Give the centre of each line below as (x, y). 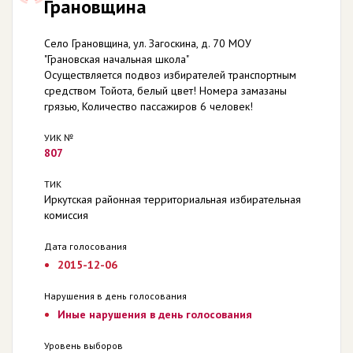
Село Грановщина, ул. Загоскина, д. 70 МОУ (148, 43)
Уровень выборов (84, 346)
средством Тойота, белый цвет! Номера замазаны (165, 91)
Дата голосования (85, 246)
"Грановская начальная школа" (117, 59)
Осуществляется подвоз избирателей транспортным (170, 75)
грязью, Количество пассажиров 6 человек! (149, 106)
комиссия (66, 215)
